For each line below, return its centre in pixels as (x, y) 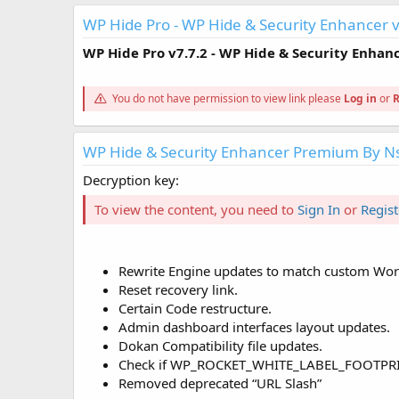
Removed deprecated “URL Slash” (220, 383)
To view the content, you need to (196, 210)
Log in (360, 99)
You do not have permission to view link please (226, 99)
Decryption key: (131, 180)
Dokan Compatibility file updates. (220, 346)
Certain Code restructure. (195, 309)
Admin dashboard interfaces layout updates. (254, 327)
